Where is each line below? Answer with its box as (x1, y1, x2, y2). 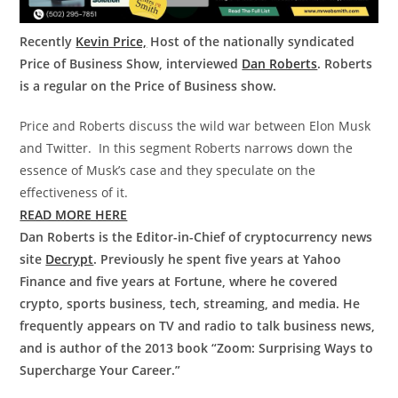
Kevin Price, (76, 32, 147, 50)
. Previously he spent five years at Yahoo (93, 250, 342, 267)
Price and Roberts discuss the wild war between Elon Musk (20, 116, 371, 134)
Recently (20, 32, 76, 50)
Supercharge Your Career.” (20, 361, 181, 378)
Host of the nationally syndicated (147, 32, 355, 50)
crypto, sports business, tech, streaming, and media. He (20, 294, 361, 312)
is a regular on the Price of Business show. (20, 76, 277, 94)
